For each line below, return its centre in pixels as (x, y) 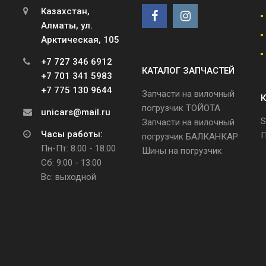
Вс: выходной (69, 177)
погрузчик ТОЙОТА (181, 108)
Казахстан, (65, 11)
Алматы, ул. (67, 25)
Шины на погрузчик (182, 151)
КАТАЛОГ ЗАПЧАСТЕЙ (188, 70)
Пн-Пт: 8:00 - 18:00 (78, 148)
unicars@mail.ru (76, 112)
